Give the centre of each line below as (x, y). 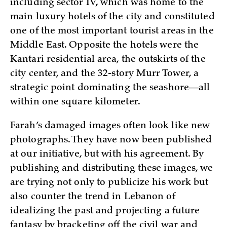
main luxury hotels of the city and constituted (112, 17)
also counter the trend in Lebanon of (93, 197)
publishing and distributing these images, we (112, 168)
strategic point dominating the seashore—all (110, 88)
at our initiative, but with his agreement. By (107, 154)
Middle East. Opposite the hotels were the (105, 45)
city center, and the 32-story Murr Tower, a (105, 74)
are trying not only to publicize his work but (109, 183)
